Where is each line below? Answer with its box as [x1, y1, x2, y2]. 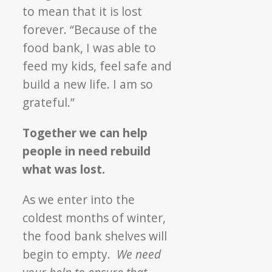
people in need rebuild [22, 142, 151, 159]
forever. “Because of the [22, 21, 158, 38]
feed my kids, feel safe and [22, 57, 172, 74]
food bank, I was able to [22, 39, 157, 56]
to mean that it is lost [22, 2, 143, 19]
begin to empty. [22, 245, 117, 262]
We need [117, 245, 161, 262]
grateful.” [22, 93, 78, 110]
